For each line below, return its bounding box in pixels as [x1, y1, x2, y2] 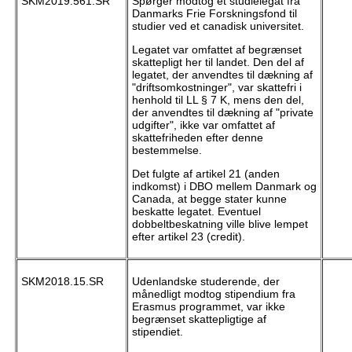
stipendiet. [131, 325, 183, 339]
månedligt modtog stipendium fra [131, 288, 295, 301]
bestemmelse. [131, 144, 202, 157]
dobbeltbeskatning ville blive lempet [131, 218, 308, 231]
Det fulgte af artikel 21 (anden [131, 167, 280, 181]
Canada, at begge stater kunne [131, 192, 287, 206]
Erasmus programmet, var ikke [131, 300, 285, 313]
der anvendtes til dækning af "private [131, 106, 313, 119]
